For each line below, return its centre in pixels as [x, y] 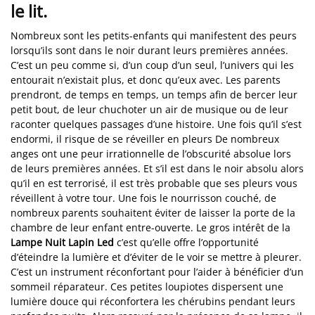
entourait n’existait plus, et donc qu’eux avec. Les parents [146, 79]
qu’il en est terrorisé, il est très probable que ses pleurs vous [154, 183]
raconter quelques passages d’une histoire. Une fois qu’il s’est [156, 124]
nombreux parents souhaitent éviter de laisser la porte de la [153, 212]
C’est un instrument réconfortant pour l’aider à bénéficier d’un [157, 271]
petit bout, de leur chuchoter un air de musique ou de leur [149, 109]
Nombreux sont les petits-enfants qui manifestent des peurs [154, 35]
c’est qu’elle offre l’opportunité [186, 242]
